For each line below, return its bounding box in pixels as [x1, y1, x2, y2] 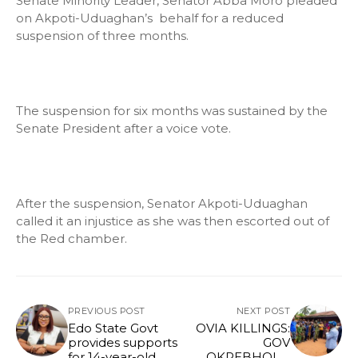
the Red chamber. [16, 230, 127, 246]
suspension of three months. [16, 27, 189, 43]
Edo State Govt [68, 320, 158, 336]
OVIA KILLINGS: [196, 320, 290, 336]
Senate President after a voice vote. [16, 120, 231, 136]
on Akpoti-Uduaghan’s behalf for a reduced [16, 10, 284, 26]
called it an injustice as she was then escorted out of [16, 213, 329, 229]
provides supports [68, 334, 177, 350]
